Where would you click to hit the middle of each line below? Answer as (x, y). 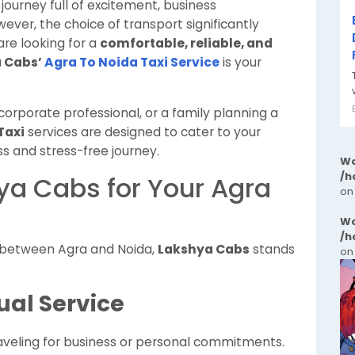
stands (272, 249)
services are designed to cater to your (143, 132)
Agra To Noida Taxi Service (132, 62)
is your (240, 62)
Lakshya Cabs (204, 249)
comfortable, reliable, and (186, 43)
